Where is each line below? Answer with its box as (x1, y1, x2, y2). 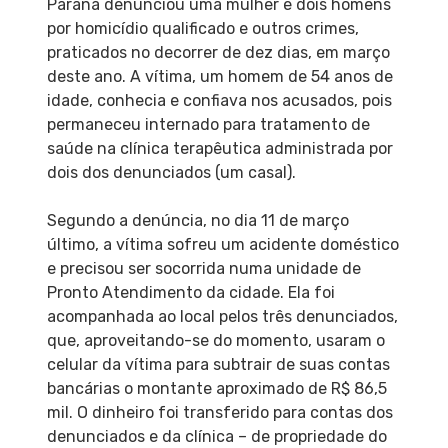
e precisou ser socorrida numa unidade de (46, 258, 361, 278)
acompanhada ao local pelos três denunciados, (46, 306, 398, 326)
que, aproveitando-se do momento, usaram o (46, 330, 385, 350)
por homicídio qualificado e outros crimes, (46, 18, 359, 38)
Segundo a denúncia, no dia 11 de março (46, 210, 349, 230)
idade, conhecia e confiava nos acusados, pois (46, 90, 392, 110)
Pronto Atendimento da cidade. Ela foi (46, 282, 335, 302)
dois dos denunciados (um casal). (46, 162, 296, 182)
